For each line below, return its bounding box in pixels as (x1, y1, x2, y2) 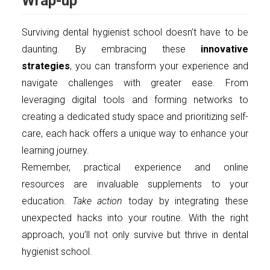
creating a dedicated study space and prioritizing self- (22, 111, 248, 123)
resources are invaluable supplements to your (22, 178, 248, 190)
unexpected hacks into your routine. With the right (22, 212, 248, 224)
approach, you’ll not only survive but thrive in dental (22, 229, 248, 241)
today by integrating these (122, 195, 249, 207)
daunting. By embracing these (22, 43, 201, 55)
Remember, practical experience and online (22, 162, 248, 174)
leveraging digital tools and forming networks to (22, 94, 248, 106)
